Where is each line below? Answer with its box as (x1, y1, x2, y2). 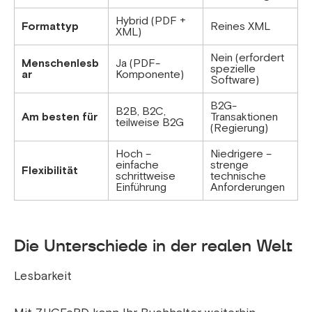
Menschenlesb (22, 56, 99, 71)
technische (210, 169, 266, 184)
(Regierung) (210, 121, 268, 136)
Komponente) (116, 68, 184, 82)
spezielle (210, 62, 256, 77)
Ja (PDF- (116, 56, 160, 71)
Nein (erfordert (210, 51, 284, 65)
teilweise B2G (116, 116, 184, 130)
